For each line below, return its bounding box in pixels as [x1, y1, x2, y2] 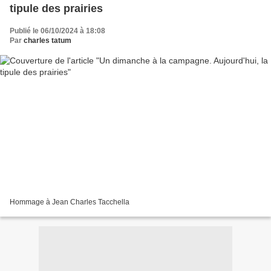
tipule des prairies [10, 2, 103, 15]
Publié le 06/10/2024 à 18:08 [10, 26, 105, 35]
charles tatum [24, 36, 71, 45]
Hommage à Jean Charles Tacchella [10, 198, 129, 207]
